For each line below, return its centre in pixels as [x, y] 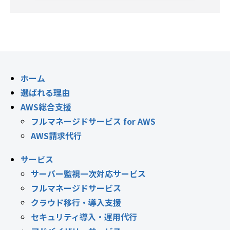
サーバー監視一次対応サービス [88, 174]
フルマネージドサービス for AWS [93, 121]
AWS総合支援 [46, 107]
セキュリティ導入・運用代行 [84, 217]
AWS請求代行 [56, 136]
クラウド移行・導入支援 [76, 203]
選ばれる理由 [45, 93]
